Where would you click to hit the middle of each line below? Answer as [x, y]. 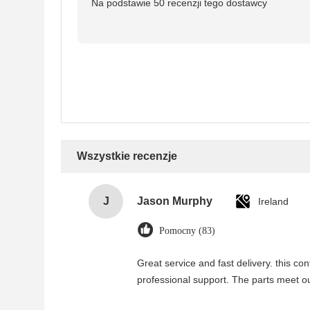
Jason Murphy [175, 201]
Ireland [273, 201]
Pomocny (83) [187, 231]
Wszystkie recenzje [127, 156]
